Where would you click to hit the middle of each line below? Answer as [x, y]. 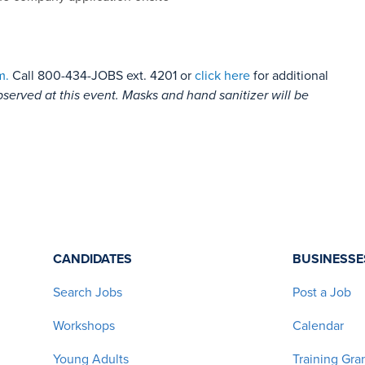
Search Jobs [88, 292]
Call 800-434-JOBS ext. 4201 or [102, 75]
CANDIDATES [93, 259]
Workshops [84, 325]
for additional [289, 75]
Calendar [318, 325]
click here [222, 75]
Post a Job [321, 292]
